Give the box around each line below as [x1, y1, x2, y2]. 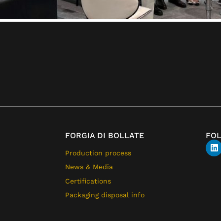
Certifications [65, 177, 111, 185]
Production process [65, 148, 131, 157]
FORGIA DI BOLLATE [65, 130, 144, 140]
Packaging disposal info [65, 191, 145, 199]
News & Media [65, 163, 113, 171]
